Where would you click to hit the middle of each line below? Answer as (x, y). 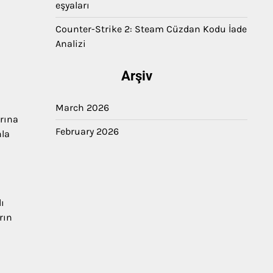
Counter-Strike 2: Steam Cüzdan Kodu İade (151, 29)
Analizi (71, 44)
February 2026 (87, 131)
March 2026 (82, 108)
